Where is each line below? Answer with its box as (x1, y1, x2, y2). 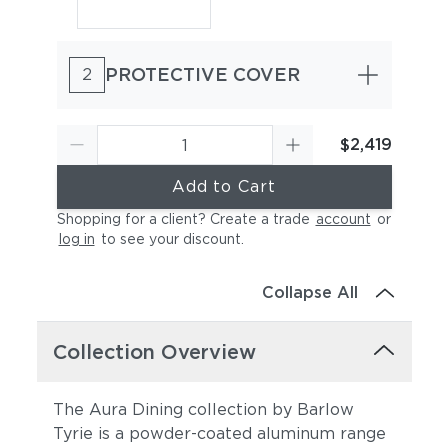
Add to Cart (172, 177, 276, 196)
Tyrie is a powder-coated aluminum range (52, 424, 386, 443)
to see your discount (96, 231, 241, 247)
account (315, 211, 371, 227)
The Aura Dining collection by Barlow (52, 400, 354, 419)
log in (58, 231, 95, 247)
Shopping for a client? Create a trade (56, 211, 310, 227)
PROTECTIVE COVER (104, 64, 300, 85)
